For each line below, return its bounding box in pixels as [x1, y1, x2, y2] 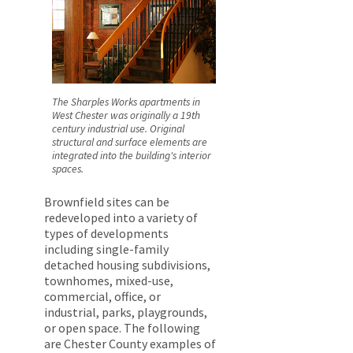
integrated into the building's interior [52, 148, 211, 162]
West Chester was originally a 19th [52, 108, 200, 122]
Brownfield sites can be [44, 194, 169, 210]
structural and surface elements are [52, 135, 207, 149]
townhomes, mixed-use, [44, 273, 173, 289]
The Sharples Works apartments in [52, 95, 200, 109]
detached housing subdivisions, [44, 257, 210, 273]
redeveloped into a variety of [44, 210, 198, 226]
